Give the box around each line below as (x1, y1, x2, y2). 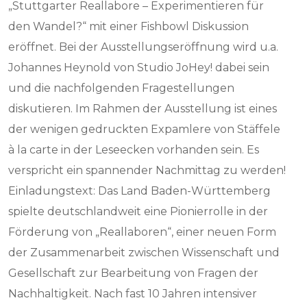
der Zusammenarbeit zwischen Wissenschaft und (8, 246, 280, 259)
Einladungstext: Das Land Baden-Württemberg (8, 184, 271, 197)
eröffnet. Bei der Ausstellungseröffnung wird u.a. (8, 40, 279, 53)
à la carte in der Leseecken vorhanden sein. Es (8, 143, 260, 156)
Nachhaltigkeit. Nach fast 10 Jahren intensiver (8, 287, 258, 300)
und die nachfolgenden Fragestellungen (8, 82, 235, 95)
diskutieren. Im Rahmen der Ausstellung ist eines (8, 102, 278, 115)
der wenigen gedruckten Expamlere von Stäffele (8, 123, 281, 136)
